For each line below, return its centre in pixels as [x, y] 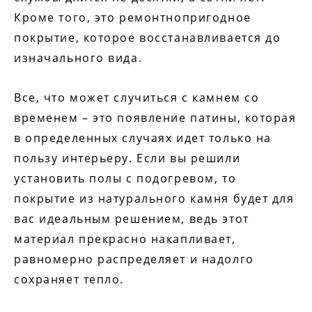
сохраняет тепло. [69, 280]
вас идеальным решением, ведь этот [132, 219]
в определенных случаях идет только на [143, 138]
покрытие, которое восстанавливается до [148, 38]
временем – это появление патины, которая [155, 118]
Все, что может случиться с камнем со [137, 98]
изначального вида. [78, 58]
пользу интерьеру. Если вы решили [127, 158]
